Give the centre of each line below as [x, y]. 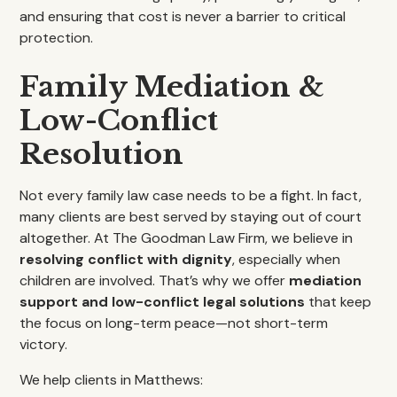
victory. [44, 344]
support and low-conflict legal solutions [163, 302]
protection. [57, 38]
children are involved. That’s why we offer [155, 280]
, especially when [287, 259]
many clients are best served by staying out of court [191, 217]
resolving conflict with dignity [126, 259]
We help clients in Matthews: [112, 380]
